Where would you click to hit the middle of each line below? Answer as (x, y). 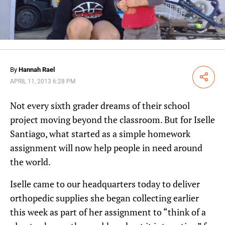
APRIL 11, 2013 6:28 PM (43, 81)
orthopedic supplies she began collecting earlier (104, 198)
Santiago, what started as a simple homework (100, 133)
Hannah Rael (37, 69)
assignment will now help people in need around (106, 147)
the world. (30, 161)
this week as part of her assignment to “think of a (108, 212)
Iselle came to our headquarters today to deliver (105, 184)
